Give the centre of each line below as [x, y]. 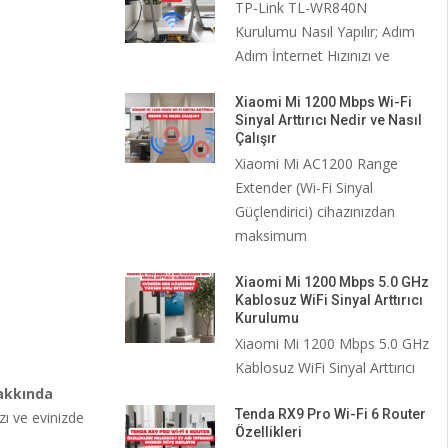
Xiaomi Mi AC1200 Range [316, 163]
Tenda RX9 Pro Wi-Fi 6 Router [330, 414]
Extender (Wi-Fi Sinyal [303, 187]
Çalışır [255, 138]
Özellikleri [268, 432]
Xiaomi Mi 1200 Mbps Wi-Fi [323, 102]
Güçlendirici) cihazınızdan [314, 211]
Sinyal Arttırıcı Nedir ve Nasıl [328, 120]
